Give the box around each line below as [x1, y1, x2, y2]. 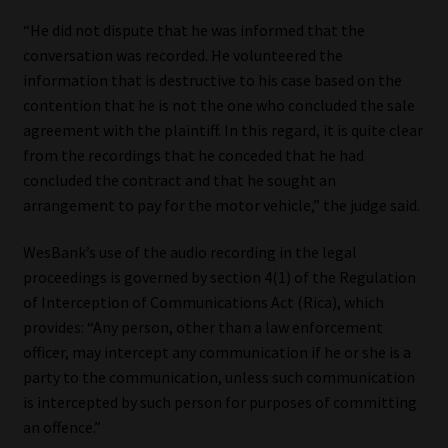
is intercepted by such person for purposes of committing [22, 392, 417, 413]
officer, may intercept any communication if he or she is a [22, 342, 411, 363]
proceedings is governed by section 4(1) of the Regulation [22, 267, 416, 288]
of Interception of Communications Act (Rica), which [22, 292, 384, 313]
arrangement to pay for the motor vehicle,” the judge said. [22, 194, 420, 215]
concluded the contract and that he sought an [22, 169, 336, 190]
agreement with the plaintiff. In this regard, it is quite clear [22, 119, 423, 140]
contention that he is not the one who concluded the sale [22, 94, 415, 115]
